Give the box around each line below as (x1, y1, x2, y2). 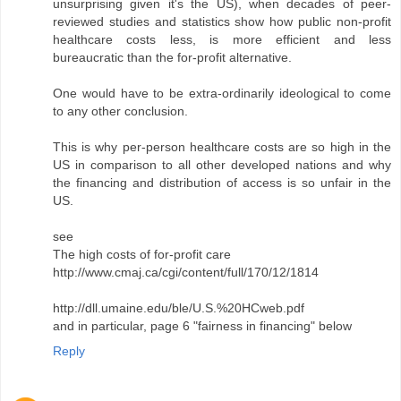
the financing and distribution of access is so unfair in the (53, 175, 391, 191)
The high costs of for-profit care (53, 247, 231, 262)
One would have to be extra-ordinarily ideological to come (53, 86, 391, 101)
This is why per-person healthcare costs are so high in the (53, 140, 391, 155)
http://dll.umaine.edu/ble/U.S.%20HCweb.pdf (53, 301, 304, 316)
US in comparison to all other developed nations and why (53, 158, 391, 173)
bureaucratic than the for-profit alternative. (53, 50, 292, 65)
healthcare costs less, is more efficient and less (53, 32, 391, 47)
